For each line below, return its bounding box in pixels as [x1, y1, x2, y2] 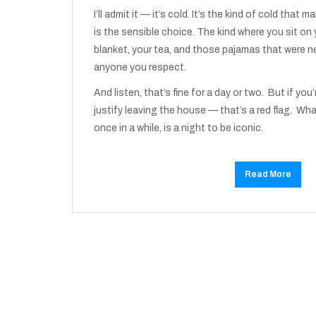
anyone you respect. [94, 62, 188, 73]
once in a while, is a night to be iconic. [94, 123, 263, 134]
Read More [244, 169, 291, 180]
